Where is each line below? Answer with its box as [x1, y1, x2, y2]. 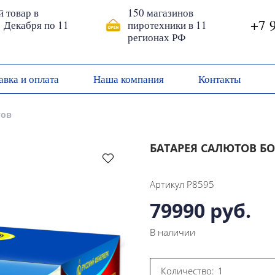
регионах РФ [127, 30, 185, 45]
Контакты [198, 71, 241, 86]
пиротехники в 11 [127, 18, 207, 33]
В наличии [150, 226, 195, 239]
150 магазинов [127, 6, 193, 20]
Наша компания [93, 71, 164, 86]
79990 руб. [150, 197, 251, 224]
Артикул [150, 178, 184, 191]
